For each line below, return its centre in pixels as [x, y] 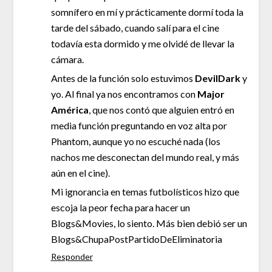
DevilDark [217, 78]
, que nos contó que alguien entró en [161, 109]
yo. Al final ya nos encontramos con [124, 93]
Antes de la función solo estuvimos [123, 78]
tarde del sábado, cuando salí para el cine [135, 27]
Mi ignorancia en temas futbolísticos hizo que [145, 191]
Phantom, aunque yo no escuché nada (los [135, 141]
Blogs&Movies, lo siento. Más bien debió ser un [149, 223]
